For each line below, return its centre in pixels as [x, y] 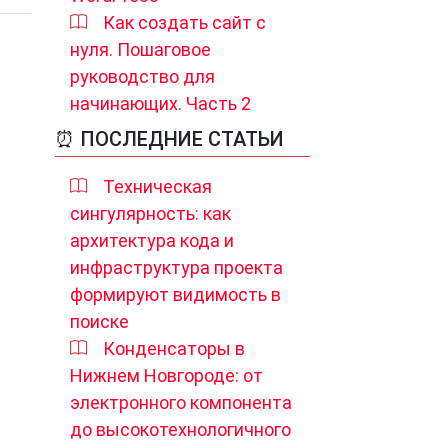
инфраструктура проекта [176, 267]
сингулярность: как [150, 213]
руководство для [142, 76]
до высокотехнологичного [180, 429]
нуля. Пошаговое [140, 49]
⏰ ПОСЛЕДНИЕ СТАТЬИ [169, 139]
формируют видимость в [175, 294]
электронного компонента [181, 402]
